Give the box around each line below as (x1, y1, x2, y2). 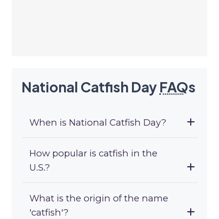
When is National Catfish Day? (29, 117, 166, 129)
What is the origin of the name (29, 193, 168, 204)
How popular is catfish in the (29, 148, 157, 159)
